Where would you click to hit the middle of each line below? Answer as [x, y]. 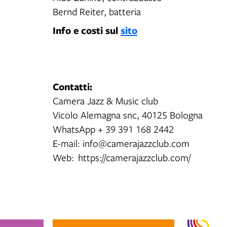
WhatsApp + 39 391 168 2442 [115, 129]
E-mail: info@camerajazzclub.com [121, 143]
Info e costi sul [87, 30]
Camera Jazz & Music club [105, 101]
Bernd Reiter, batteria [97, 11]
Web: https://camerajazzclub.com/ [122, 157]
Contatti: [72, 86]
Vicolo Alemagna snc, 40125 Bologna [128, 115]
